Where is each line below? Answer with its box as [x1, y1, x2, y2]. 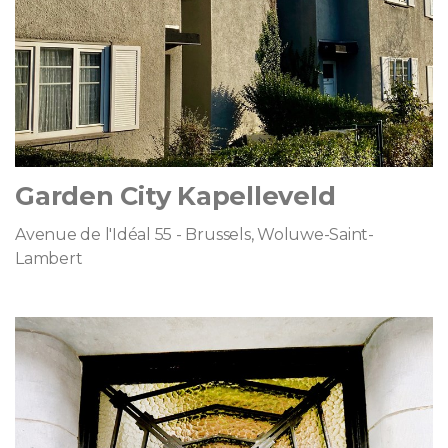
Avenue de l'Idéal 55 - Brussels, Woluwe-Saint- [15, 225, 374, 245]
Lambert [15, 249, 83, 269]
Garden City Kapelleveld [15, 180, 336, 212]
